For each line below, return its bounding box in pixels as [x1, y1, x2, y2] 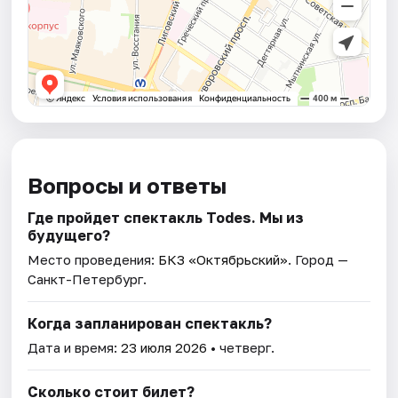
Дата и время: [28, 339, 122, 356]
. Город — [288, 251, 349, 268]
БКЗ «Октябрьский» [158, 251, 289, 268]
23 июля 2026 [121, 339, 208, 356]
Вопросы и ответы [28, 172, 227, 199]
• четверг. [207, 339, 275, 356]
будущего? [28, 227, 111, 245]
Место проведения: [28, 251, 159, 268]
